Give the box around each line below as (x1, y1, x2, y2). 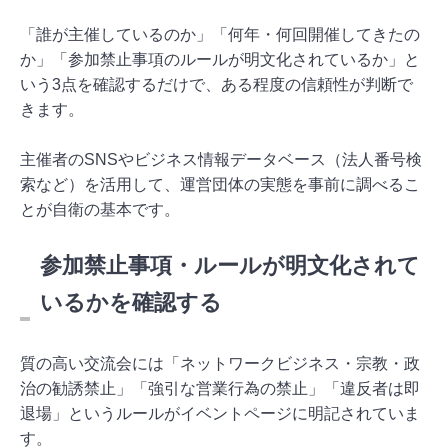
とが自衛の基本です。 (20, 200, 180, 218)
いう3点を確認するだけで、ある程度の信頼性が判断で (20, 75, 413, 93)
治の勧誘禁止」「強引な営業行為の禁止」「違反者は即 (20, 379, 420, 397)
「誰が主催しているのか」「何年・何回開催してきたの (20, 25, 420, 43)
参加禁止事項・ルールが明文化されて (40, 252, 420, 278)
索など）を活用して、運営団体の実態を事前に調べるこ (20, 175, 420, 193)
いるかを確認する (40, 289, 222, 315)
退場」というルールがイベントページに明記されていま (20, 404, 420, 422)
